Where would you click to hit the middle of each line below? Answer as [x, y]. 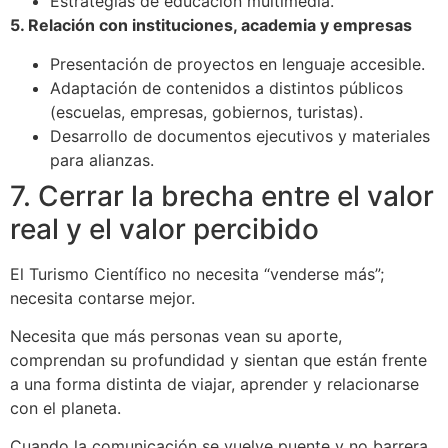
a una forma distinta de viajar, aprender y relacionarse [214, 384]
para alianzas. [102, 159]
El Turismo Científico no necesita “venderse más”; [197, 273]
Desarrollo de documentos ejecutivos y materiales [240, 135]
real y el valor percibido [164, 228]
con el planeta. [65, 408]
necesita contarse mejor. [102, 297]
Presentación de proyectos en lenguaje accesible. [237, 63]
